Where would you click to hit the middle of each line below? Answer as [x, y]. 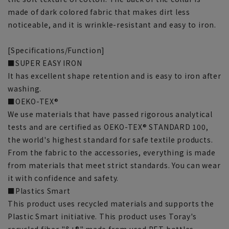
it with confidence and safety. [63, 178]
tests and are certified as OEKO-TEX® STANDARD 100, [108, 127]
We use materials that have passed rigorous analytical [110, 114]
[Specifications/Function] [56, 50]
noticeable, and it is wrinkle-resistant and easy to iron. [112, 24]
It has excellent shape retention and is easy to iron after [114, 75]
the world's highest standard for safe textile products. [110, 139]
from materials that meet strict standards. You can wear [114, 165]
